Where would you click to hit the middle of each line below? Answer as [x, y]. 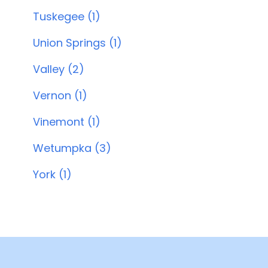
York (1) [52, 174]
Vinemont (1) [66, 122]
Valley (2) [58, 69]
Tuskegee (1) [66, 16]
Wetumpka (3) [72, 148]
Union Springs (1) [77, 43]
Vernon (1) [60, 95]
